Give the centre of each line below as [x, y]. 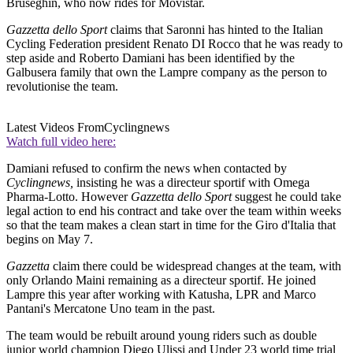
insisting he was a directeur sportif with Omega [191, 183]
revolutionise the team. [62, 87]
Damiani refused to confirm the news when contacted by [147, 169]
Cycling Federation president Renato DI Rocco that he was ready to [175, 44]
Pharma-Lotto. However [69, 197]
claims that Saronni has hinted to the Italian [215, 30]
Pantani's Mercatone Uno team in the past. [111, 309]
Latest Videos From [55, 128]
